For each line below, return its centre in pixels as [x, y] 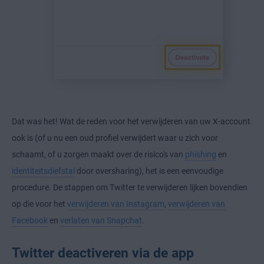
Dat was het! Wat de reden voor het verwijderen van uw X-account [131, 122]
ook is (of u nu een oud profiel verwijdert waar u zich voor [115, 138]
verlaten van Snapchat [101, 221]
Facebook [30, 221]
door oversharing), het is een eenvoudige [149, 171]
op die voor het [39, 204]
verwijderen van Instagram [116, 204]
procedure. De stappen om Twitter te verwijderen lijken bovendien [130, 188]
